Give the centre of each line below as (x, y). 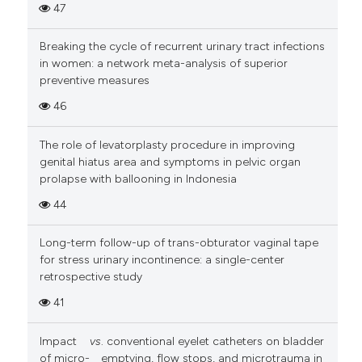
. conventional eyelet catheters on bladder (212, 341)
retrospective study (90, 277)
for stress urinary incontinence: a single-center (162, 260)
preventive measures (94, 81)
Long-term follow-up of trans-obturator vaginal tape (179, 243)
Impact (58, 341)
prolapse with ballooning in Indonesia (138, 179)
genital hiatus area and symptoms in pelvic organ (170, 162)
